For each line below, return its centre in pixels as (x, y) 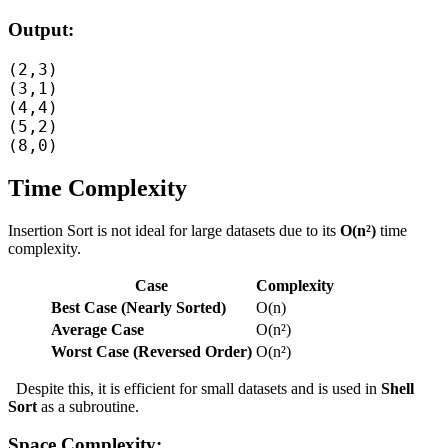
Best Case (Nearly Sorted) (138, 307)
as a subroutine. (88, 406)
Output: (41, 30)
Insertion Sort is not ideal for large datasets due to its (174, 230)
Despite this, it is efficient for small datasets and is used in (198, 388)
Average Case (97, 329)
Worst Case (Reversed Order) (151, 351)
